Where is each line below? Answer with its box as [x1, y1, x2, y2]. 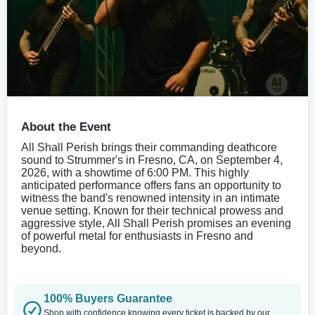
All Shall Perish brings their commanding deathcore [21, 141, 277, 153]
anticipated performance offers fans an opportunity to [21, 179, 281, 191]
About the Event [21, 120, 111, 134]
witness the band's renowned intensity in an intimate [21, 191, 280, 204]
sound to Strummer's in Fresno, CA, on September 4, [21, 153, 283, 166]
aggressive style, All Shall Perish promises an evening [21, 217, 291, 229]
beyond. [21, 242, 61, 255]
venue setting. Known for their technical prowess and [21, 204, 283, 217]
